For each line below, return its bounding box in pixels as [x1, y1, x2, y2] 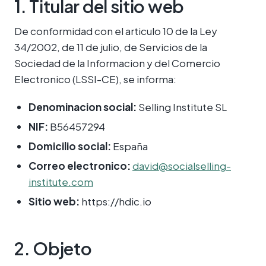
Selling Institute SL [137, 100, 227, 113]
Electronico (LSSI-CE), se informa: [14, 72, 176, 85]
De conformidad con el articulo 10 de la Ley [14, 24, 217, 37]
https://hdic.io [80, 195, 151, 208]
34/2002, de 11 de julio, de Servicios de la [14, 40, 207, 53]
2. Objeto [14, 237, 92, 259]
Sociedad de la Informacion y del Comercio [14, 56, 220, 69]
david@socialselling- [132, 159, 231, 172]
